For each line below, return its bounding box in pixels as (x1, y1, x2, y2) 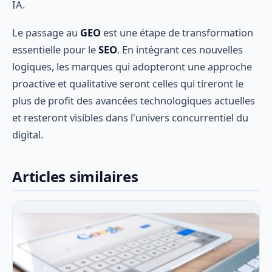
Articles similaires (12, 166, 138, 186)
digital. (12, 127, 43, 141)
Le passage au (12, 25, 80, 39)
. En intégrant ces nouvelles (117, 42, 243, 56)
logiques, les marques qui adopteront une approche (12, 59, 252, 73)
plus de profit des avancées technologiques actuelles (12, 93, 255, 107)
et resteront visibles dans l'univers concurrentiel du (12, 110, 248, 124)
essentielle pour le (12, 42, 98, 56)
